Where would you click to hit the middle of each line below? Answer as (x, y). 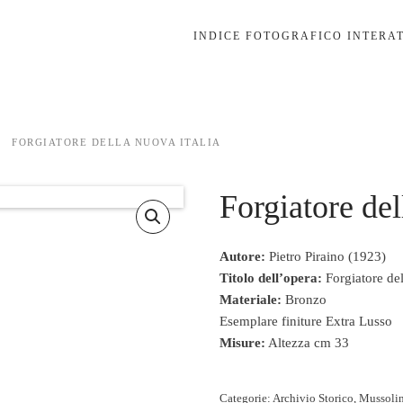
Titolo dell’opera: (271, 278)
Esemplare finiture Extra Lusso (306, 321)
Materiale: (251, 300)
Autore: (242, 256)
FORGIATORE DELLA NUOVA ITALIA (116, 142)
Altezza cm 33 (307, 343)
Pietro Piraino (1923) (326, 256)
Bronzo (304, 300)
